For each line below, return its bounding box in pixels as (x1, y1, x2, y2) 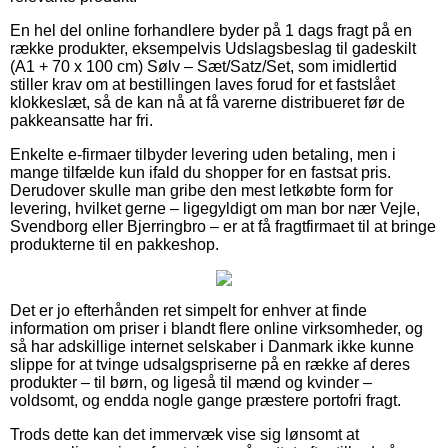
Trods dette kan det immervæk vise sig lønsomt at (10, 425, 359, 443)
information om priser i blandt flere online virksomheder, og (10, 319, 423, 337)
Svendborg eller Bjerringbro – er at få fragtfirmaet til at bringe (10, 217, 436, 235)
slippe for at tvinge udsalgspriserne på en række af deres (10, 355, 410, 373)
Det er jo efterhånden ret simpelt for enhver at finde (10, 301, 367, 319)
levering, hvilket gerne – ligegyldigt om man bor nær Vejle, (10, 199, 420, 217)
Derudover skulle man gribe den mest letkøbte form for (10, 181, 393, 199)
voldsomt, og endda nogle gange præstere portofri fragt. (10, 391, 401, 409)
